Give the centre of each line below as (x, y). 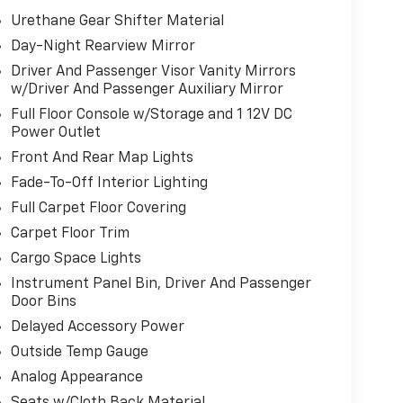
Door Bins (43, 302)
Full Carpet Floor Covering (98, 208)
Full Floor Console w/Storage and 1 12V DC (151, 115)
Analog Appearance (76, 377)
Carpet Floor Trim (70, 233)
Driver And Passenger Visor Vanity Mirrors (153, 72)
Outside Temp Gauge (79, 352)
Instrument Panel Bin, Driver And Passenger (161, 284)
